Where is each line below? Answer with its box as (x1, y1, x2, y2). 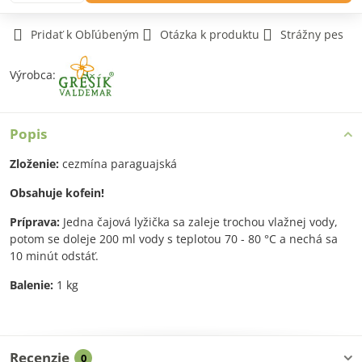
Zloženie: (10, 156, 59, 171)
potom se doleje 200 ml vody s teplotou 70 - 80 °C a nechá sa (10, 231, 338, 246)
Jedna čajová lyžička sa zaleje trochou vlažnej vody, (60, 214, 338, 229)
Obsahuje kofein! (10, 185, 104, 200)
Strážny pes (280, 27, 343, 42)
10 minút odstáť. (10, 248, 99, 263)
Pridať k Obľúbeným (31, 27, 139, 42)
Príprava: (10, 214, 60, 229)
